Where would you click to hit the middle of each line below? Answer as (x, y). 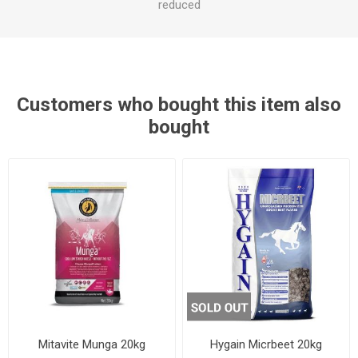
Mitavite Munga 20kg (91, 344)
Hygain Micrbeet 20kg (267, 344)
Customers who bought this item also (179, 105)
